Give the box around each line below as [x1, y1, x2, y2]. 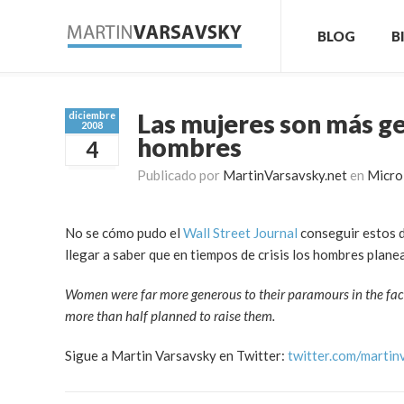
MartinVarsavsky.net [223, 167, 347, 183]
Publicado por [137, 167, 223, 183]
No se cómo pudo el [65, 225, 183, 241]
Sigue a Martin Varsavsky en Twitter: [65, 347, 288, 363]
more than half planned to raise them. [65, 308, 275, 324]
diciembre [69, 109, 115, 121]
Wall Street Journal [183, 225, 298, 241]
